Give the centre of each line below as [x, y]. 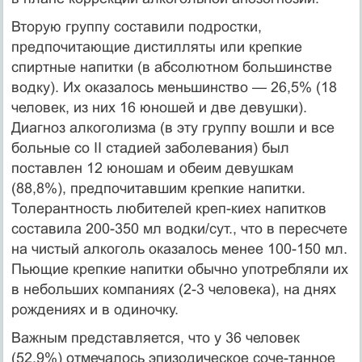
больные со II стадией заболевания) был [150, 147]
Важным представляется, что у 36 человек [155, 337]
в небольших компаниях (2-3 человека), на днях [173, 289]
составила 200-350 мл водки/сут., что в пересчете [179, 228]
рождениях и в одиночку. [95, 309]
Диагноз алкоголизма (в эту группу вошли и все [173, 127]
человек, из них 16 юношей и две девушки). [159, 107]
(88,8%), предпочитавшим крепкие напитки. [158, 188]
